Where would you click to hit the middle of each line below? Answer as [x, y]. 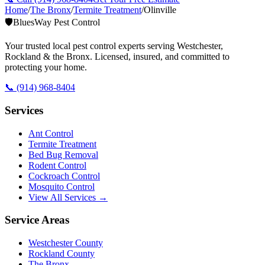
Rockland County [62, 253]
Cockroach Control [64, 176]
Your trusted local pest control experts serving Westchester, [114, 46]
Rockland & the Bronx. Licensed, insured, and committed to [117, 57]
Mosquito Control [62, 186]
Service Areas [37, 220]
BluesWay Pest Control [56, 22]
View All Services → [68, 197]
